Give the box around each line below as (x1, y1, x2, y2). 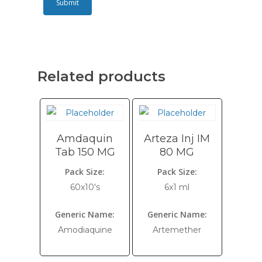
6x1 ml (164, 182, 190, 192)
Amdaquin (57, 132, 113, 145)
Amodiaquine (57, 225, 112, 235)
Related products (37, 68, 166, 85)
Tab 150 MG (54, 146, 115, 158)
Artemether (153, 225, 202, 235)
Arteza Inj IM (144, 132, 211, 145)
